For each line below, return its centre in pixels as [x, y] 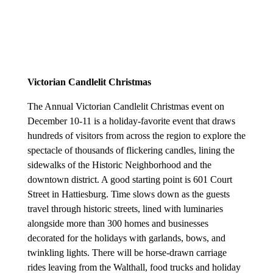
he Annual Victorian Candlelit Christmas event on [129, 107]
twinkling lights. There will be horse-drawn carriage [127, 253]
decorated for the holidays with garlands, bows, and [126, 238]
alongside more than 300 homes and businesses [118, 224]
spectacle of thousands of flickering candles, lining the [131, 151]
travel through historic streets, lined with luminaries [125, 209]
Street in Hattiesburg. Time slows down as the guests [128, 194]
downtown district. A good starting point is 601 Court [129, 180]
